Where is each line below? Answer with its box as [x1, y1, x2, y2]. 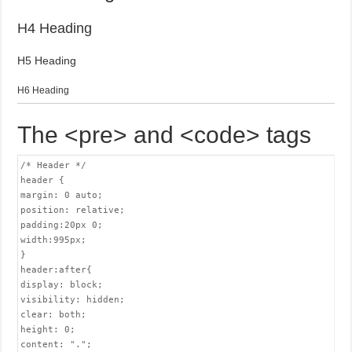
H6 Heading [17, 85, 70, 96]
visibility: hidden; [20, 295, 126, 305]
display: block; [20, 280, 104, 290]
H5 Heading [17, 54, 77, 67]
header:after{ [20, 265, 93, 275]
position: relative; [20, 205, 126, 215]
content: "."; [20, 339, 93, 350]
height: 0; [20, 324, 76, 335]
